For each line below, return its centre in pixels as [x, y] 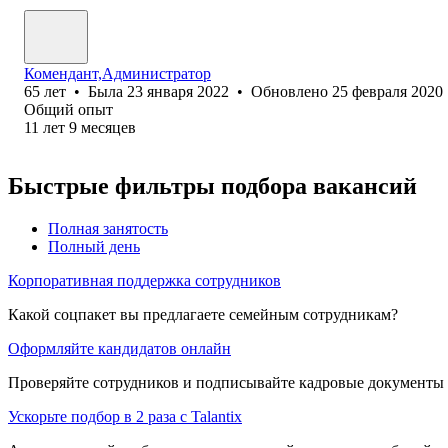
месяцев [108, 127]
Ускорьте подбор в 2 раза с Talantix [125, 416]
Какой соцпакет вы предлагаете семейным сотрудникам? [203, 314]
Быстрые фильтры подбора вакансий [212, 185]
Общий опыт [68, 109]
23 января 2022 [178, 91]
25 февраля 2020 [387, 91]
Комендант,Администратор [117, 73]
